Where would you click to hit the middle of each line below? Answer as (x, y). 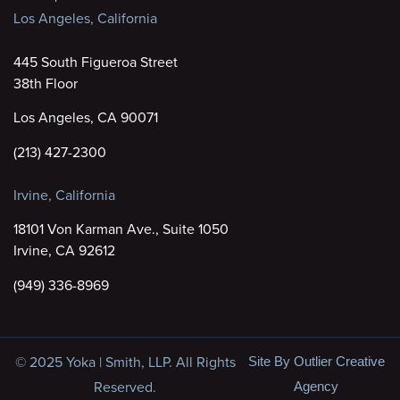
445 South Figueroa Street (96, 61)
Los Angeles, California (85, 18)
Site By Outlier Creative (316, 362)
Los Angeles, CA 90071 (86, 117)
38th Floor (46, 83)
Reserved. (125, 387)
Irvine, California (64, 195)
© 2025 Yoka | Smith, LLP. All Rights (125, 362)
